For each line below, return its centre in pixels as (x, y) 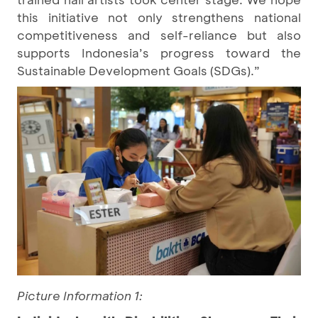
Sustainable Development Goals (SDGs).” (138, 70)
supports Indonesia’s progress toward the (159, 53)
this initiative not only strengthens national (159, 17)
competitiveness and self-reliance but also (159, 35)
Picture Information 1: (80, 296)
